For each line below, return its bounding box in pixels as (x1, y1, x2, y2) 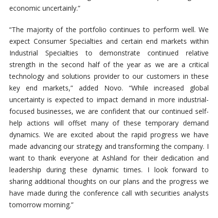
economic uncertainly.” (9, 3, 80, 13)
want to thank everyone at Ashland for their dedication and (9, 153, 209, 163)
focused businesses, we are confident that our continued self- (9, 106, 209, 116)
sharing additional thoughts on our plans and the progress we (9, 176, 209, 186)
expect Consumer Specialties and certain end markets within (9, 36, 209, 46)
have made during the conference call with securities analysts (9, 188, 209, 198)
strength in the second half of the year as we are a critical (9, 59, 209, 69)
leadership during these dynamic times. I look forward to (9, 164, 209, 174)
